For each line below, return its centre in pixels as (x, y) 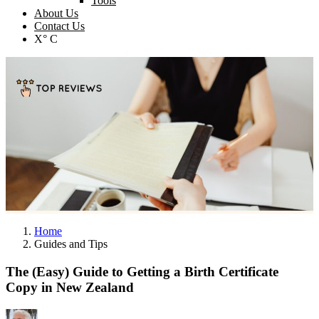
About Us (56, 14)
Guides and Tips (71, 244)
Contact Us (59, 26)
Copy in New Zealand (70, 288)
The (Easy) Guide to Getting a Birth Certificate (142, 272)
